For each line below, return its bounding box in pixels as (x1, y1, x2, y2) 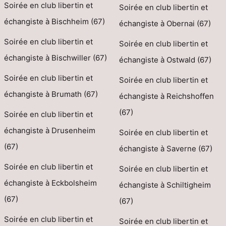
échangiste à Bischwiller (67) (4, 53, 107, 63)
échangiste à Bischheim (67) (4, 17, 105, 27)
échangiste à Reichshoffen (119, 91, 214, 101)
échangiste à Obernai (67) (119, 19, 211, 29)
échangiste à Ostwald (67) (119, 55, 211, 65)
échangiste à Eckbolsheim (4, 178, 97, 188)
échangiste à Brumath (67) (4, 89, 98, 99)
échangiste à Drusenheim (4, 126, 95, 136)
